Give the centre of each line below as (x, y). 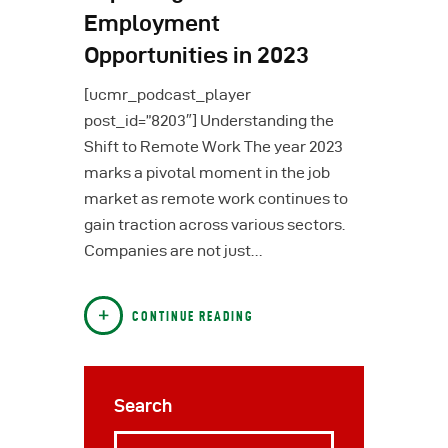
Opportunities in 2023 (196, 55)
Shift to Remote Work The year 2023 (213, 146)
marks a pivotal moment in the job (207, 172)
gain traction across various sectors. (214, 224)
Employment (152, 23)
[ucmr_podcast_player (167, 94)
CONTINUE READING (193, 315)
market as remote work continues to (216, 198)
